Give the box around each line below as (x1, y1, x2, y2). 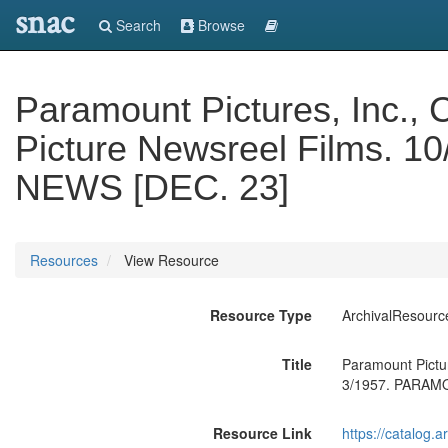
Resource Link (212, 423, 312, 443)
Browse (194, 15, 245, 35)
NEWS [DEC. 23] (15, 167, 289, 208)
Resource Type (209, 305, 312, 325)
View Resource (120, 250, 219, 270)
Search (112, 15, 161, 35)
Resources (30, 250, 98, 270)
